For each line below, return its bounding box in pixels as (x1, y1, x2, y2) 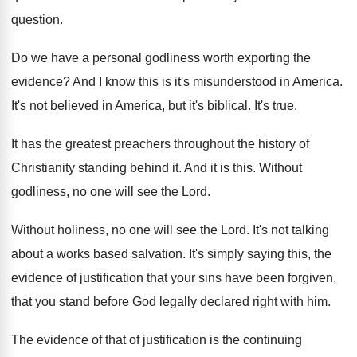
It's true (254, 99, 294, 112)
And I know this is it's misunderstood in (73, 75, 290, 88)
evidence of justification (11, 271, 143, 284)
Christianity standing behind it (11, 161, 178, 175)
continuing (243, 333, 302, 347)
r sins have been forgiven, (191, 271, 336, 284)
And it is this (184, 161, 253, 175)
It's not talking (253, 223, 329, 237)
